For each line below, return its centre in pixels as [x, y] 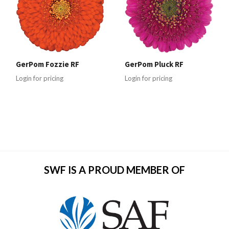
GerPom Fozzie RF [48, 64]
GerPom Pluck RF [154, 64]
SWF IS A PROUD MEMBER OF [114, 170]
